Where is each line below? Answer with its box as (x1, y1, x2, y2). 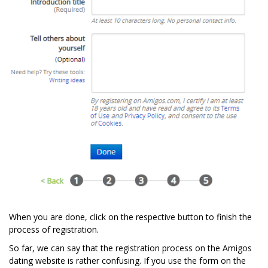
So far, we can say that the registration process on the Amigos (9, 242, 252, 254)
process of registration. (9, 224, 99, 236)
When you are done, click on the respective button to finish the (9, 211, 252, 223)
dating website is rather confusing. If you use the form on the (9, 255, 246, 267)
